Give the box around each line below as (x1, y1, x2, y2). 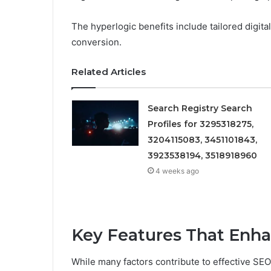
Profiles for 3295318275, (147, 118, 253, 129)
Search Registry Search (147, 102, 252, 114)
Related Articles (71, 65, 146, 77)
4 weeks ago (155, 166, 199, 175)
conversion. (71, 36, 122, 48)
